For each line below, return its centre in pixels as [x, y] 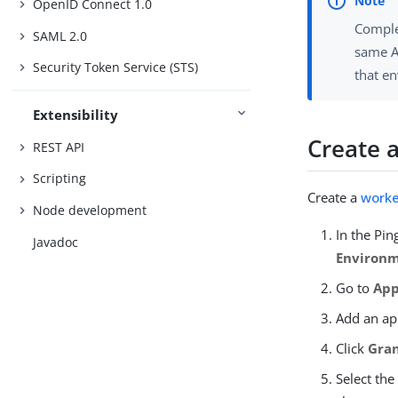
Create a [334, 198]
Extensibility [76, 115]
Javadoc [56, 242]
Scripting [60, 179]
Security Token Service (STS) [116, 68]
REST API [59, 147]
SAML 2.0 [60, 36]
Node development [90, 210]
